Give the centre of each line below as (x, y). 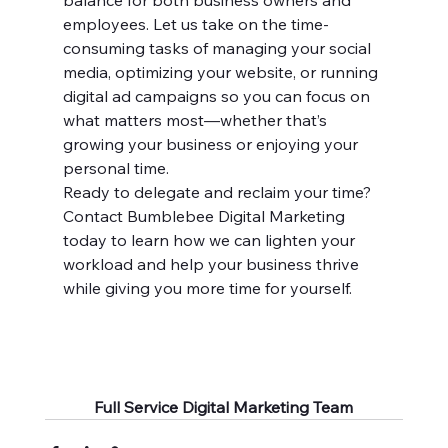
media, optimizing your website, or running (222, 72)
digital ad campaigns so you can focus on (218, 96)
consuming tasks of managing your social (218, 48)
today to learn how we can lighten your (210, 240)
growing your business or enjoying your (212, 144)
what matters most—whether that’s (196, 120)
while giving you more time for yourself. (207, 288)
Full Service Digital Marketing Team (224, 407)
